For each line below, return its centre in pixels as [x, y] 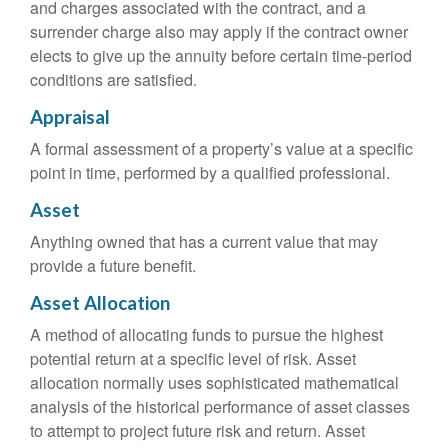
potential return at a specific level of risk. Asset [193, 358]
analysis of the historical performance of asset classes [220, 406]
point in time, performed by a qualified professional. [210, 172]
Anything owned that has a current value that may [204, 241]
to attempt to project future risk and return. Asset [197, 430]
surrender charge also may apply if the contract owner [219, 31]
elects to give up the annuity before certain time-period [221, 55]
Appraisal [70, 117]
